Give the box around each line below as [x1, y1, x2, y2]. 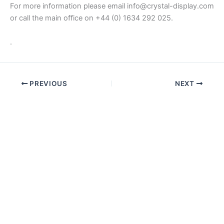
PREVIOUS [27, 79, 67, 88]
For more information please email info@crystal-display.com [10, 1, 214, 11]
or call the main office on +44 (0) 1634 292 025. [10, 13, 173, 23]
